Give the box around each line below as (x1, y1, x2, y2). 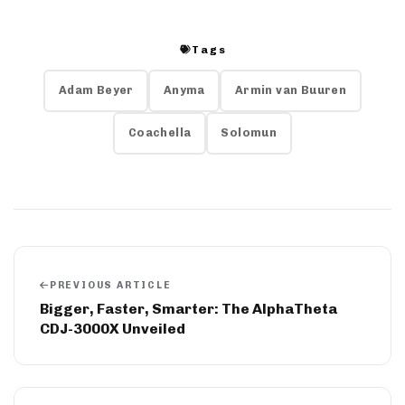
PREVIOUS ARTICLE (49, 278, 172, 291)
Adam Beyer (58, 83, 134, 98)
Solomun (221, 126, 278, 140)
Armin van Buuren (234, 83, 347, 98)
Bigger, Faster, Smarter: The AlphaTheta (40, 299, 337, 317)
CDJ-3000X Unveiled (40, 319, 185, 337)
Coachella (127, 126, 192, 140)
